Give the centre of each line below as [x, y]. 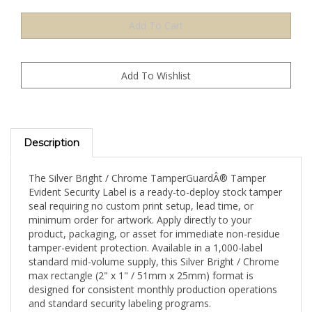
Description [52, 131]
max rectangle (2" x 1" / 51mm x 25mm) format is [141, 263]
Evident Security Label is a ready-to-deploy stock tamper [155, 180]
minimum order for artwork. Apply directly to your [140, 208]
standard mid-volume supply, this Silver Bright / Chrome [154, 249]
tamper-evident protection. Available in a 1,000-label [146, 235]
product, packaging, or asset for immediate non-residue [154, 221]
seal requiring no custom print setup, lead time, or [141, 194]
